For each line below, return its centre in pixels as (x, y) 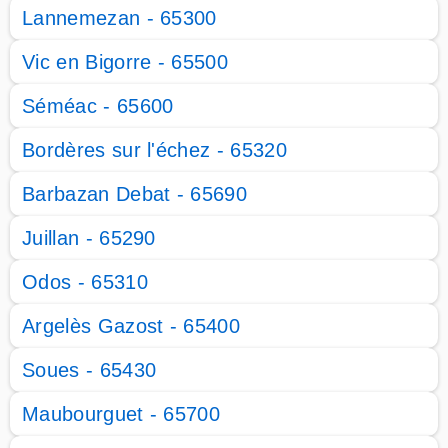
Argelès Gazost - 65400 (131, 326)
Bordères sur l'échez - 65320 (154, 150)
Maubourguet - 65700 (121, 414)
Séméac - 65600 (98, 106)
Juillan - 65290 (89, 238)
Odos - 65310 (85, 282)
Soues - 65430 (89, 370)
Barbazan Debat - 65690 (135, 194)
